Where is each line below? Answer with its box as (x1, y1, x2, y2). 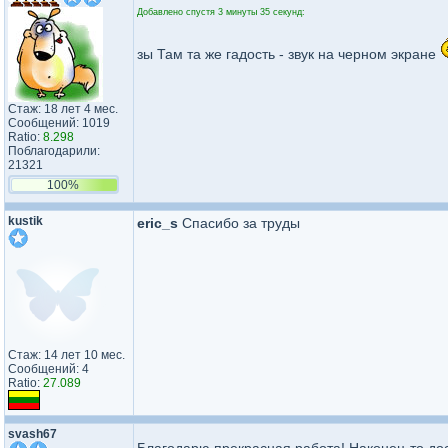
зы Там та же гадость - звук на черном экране (137, 46, 440, 62)
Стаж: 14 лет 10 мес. (8, 348, 125, 362)
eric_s (137, 215, 178, 231)
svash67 (8, 427, 57, 441)
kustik (8, 214, 43, 228)
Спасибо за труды (178, 215, 300, 231)
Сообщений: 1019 (8, 116, 110, 130)
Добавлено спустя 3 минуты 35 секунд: (137, 7, 305, 17)
